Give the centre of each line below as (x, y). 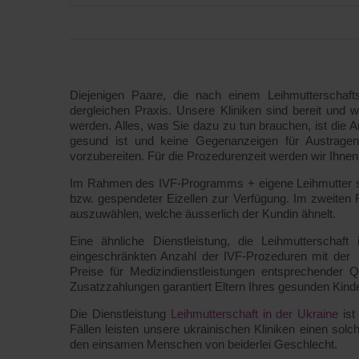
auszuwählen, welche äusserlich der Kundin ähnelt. (203, 214)
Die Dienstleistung (120, 314)
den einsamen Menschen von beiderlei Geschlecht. (204, 344)
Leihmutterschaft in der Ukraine (254, 314)
